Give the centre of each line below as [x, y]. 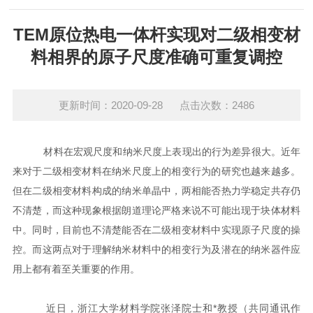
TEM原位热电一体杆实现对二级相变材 [156, 35]
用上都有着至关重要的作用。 [76, 269]
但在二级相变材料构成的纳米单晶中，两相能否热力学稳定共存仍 [156, 191]
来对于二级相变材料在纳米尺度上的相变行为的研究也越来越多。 [156, 171]
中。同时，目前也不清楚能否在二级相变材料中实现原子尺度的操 [156, 230]
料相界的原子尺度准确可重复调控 [156, 57]
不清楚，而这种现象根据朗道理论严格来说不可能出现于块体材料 [156, 210]
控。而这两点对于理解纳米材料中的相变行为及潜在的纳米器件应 [156, 249]
